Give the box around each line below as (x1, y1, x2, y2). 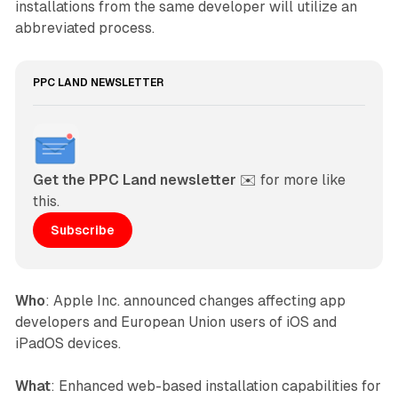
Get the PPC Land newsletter (32, 171, 236, 189)
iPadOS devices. (14, 335, 121, 353)
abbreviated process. (14, 20, 155, 37)
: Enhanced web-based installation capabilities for (50, 378, 381, 395)
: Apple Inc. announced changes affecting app (44, 292, 346, 310)
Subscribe (50, 222, 115, 237)
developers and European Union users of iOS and (14, 314, 337, 331)
